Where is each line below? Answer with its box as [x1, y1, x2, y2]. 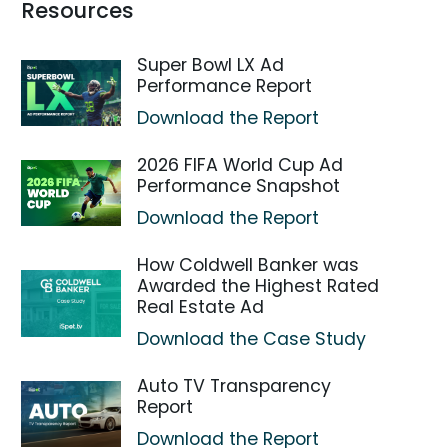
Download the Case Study [137, 327, 367, 351]
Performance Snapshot [137, 174, 341, 198]
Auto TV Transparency [137, 374, 332, 398]
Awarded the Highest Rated [137, 274, 380, 298]
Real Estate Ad [137, 295, 265, 319]
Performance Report [137, 74, 313, 98]
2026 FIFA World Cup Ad [137, 153, 344, 177]
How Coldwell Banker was [137, 253, 360, 277]
